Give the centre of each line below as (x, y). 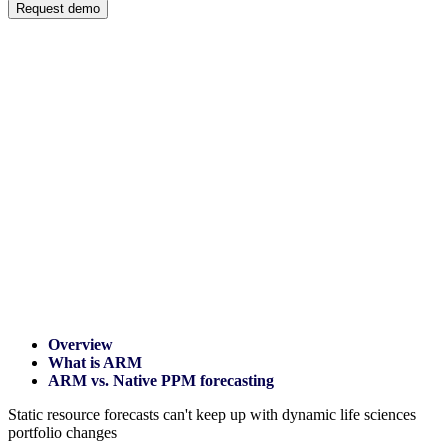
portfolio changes (62, 432)
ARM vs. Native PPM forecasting (161, 380)
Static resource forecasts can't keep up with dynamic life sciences (212, 414)
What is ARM (95, 362)
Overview (80, 344)
